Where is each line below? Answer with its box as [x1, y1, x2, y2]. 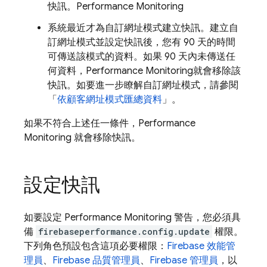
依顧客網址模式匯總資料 [57, 94, 162, 105]
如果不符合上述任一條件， [24, 117, 138, 129]
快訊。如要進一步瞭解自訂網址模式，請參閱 [48, 79, 238, 91]
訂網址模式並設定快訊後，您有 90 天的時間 [48, 36, 235, 48]
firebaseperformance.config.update [38, 226, 210, 237]
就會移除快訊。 [72, 132, 141, 144]
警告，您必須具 [172, 212, 241, 223]
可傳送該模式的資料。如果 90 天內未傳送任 [48, 51, 235, 63]
